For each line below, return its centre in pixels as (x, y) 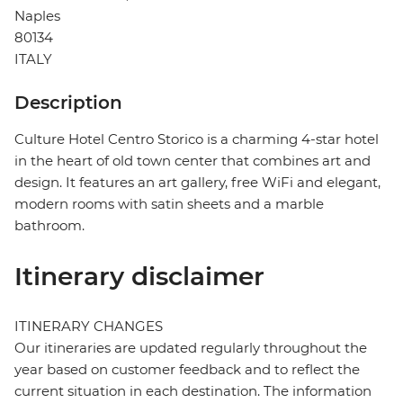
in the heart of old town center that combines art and (193, 161)
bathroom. (49, 226)
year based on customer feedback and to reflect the (187, 370)
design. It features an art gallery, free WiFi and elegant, (197, 183)
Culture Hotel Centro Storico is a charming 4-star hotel (197, 139)
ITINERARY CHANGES (89, 327)
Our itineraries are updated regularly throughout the (191, 348)
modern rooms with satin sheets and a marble (169, 204)
